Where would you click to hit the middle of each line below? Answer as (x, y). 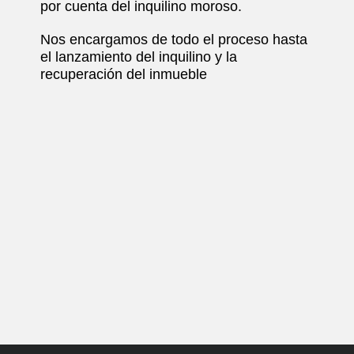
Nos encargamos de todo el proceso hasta (174, 39)
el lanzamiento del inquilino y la (139, 56)
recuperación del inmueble (124, 74)
